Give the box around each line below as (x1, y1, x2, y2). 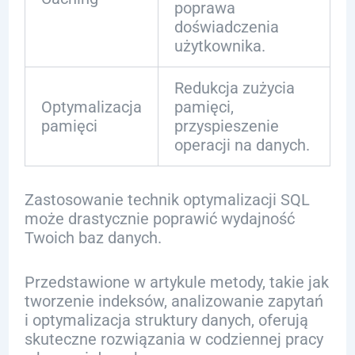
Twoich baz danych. (24, 228, 162, 247)
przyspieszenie (174, 116, 279, 136)
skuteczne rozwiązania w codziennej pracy (24, 330, 323, 349)
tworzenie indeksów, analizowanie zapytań (24, 292, 323, 311)
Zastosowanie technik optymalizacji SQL (24, 190, 310, 209)
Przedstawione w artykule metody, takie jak (24, 273, 329, 292)
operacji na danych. (174, 136, 310, 155)
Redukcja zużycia (174, 78, 295, 97)
